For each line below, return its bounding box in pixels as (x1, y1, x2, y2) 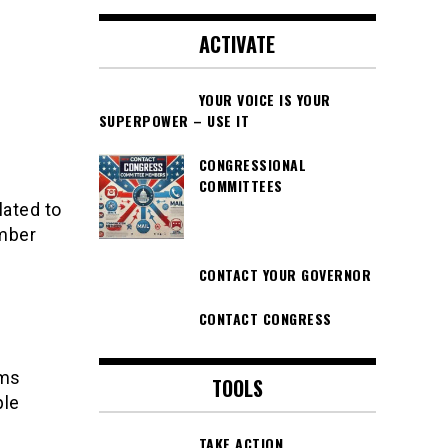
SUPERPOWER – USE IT (98, 109, 249, 131)
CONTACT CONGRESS (198, 308, 332, 330)
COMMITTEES (198, 174, 283, 196)
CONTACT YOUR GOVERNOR (198, 263, 371, 285)
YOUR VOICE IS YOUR (198, 88, 331, 110)
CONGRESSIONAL (198, 153, 306, 175)
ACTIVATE (199, 28, 276, 59)
